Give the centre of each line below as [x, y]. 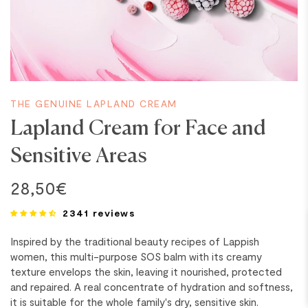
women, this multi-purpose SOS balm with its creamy [136, 256]
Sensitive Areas [79, 153]
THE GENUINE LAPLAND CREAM [94, 103]
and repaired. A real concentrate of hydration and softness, [152, 287]
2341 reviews [99, 213]
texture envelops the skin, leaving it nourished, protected [146, 272]
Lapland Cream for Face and [138, 125]
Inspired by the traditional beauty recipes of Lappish [135, 241]
